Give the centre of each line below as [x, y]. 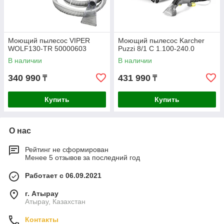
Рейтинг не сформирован [67, 149]
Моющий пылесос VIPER [49, 40]
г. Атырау [42, 193]
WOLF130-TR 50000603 [47, 48]
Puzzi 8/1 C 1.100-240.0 [156, 48]
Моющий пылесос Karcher [161, 40]
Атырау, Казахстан [55, 201]
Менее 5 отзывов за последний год [82, 157]
